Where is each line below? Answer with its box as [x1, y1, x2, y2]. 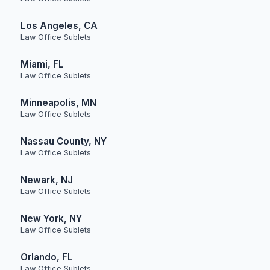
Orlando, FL [20, 251, 73, 263]
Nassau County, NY [20, 136, 107, 147]
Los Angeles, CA [20, 20, 98, 31]
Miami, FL [20, 58, 64, 70]
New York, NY [20, 213, 82, 224]
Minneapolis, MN [20, 97, 96, 108]
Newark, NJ [20, 174, 73, 186]
